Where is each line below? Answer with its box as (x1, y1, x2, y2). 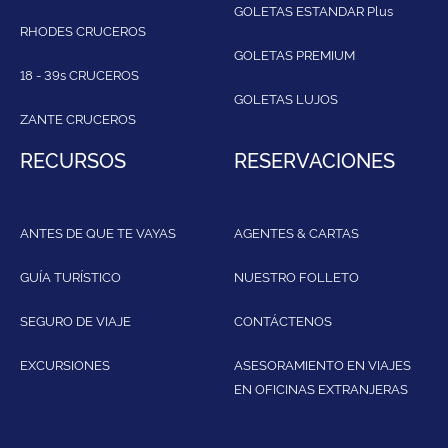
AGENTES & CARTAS (234, 223, 359, 242)
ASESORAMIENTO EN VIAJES (234, 355, 411, 374)
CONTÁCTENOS (234, 311, 332, 330)
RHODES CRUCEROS (20, 21, 146, 40)
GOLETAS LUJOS (234, 89, 338, 108)
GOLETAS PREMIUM (234, 45, 355, 64)
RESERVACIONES (234, 145, 395, 174)
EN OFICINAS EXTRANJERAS (234, 379, 408, 398)
